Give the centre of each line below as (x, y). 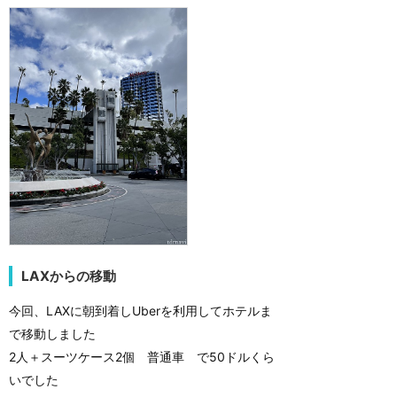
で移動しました (52, 334)
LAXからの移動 (69, 276)
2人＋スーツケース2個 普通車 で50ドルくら (142, 357)
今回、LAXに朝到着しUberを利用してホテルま (140, 311)
